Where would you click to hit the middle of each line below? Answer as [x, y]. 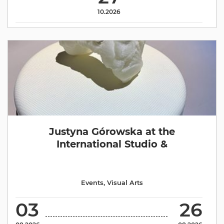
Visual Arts [125, 182]
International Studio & [112, 144]
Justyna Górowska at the [112, 131]
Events [92, 182]
